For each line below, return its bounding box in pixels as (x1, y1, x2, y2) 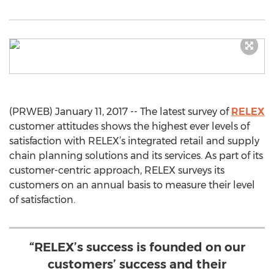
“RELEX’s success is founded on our (29, 240, 245, 254)
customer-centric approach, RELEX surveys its (9, 165, 224, 176)
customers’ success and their (48, 257, 226, 272)
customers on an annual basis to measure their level (9, 179, 255, 191)
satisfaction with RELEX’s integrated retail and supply (9, 135, 259, 147)
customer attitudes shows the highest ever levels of (9, 120, 250, 132)
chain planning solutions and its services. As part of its (9, 150, 263, 161)
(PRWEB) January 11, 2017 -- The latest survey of (9, 106, 231, 117)
